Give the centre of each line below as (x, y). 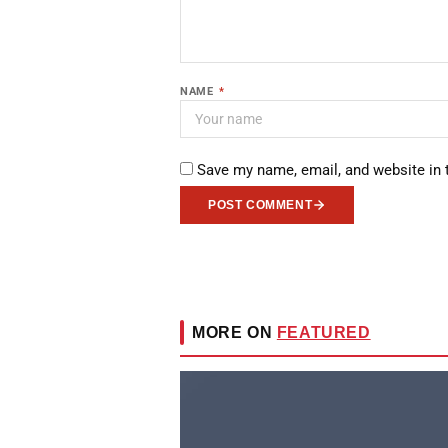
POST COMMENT (260, 205)
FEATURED (323, 332)
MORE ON (234, 332)
